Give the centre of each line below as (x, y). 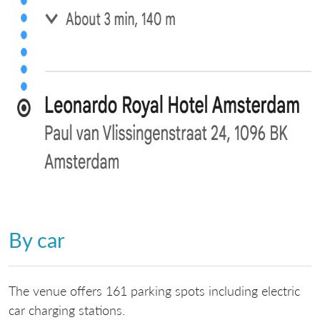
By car (37, 240)
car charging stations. (67, 310)
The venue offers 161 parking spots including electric (154, 290)
